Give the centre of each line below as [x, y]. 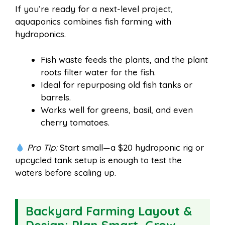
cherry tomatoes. [75, 122]
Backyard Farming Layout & [109, 211]
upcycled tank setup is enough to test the [98, 160]
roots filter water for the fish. [98, 72]
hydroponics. [40, 34]
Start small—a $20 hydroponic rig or [131, 148]
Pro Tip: [42, 148]
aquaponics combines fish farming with [93, 22]
